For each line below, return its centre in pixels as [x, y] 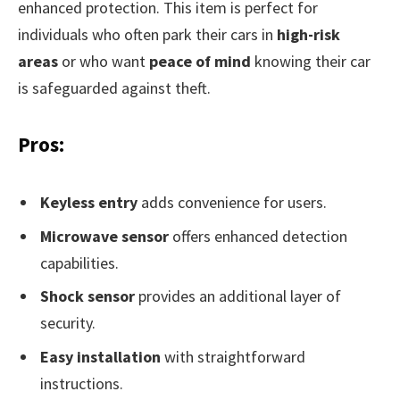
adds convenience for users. [232, 202]
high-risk [308, 34]
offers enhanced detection [258, 236]
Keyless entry [89, 202]
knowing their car [311, 61]
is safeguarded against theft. [114, 88]
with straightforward [233, 357]
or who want [104, 61]
